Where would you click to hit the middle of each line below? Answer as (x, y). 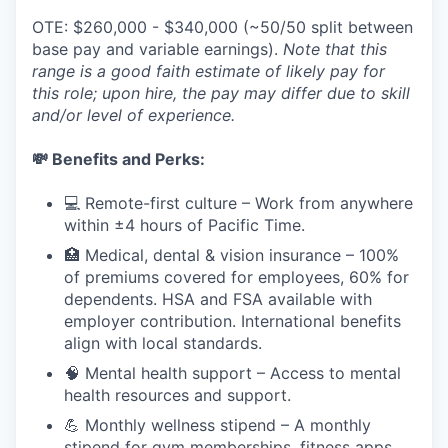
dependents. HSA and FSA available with (218, 299)
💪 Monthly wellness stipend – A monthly (217, 425)
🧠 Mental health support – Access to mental (232, 373)
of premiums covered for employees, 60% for (236, 277)
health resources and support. (177, 395)
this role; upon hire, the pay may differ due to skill (221, 93)
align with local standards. (163, 343)
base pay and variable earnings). (157, 49)
